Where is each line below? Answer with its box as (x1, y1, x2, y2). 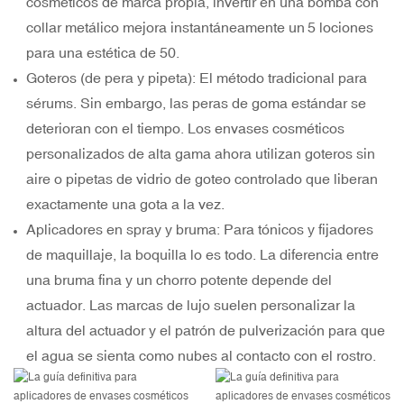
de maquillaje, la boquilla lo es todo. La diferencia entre (26, 246, 380, 263)
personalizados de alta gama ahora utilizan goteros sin (26, 145, 376, 162)
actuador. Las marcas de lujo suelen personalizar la (26, 297, 356, 314)
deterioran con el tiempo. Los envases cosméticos (26, 120, 345, 137)
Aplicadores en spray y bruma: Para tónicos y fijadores (26, 221, 374, 238)
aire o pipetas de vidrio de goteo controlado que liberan (26, 170, 379, 188)
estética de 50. (83, 44, 180, 61)
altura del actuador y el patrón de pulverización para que (26, 322, 386, 339)
